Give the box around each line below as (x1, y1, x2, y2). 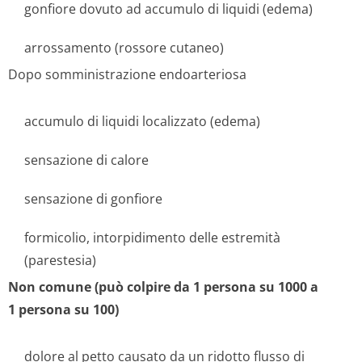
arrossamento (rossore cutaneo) (24, 39, 224, 57)
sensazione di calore (24, 151, 149, 169)
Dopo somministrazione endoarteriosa (8, 65, 246, 83)
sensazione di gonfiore (24, 190, 162, 208)
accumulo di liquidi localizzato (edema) (24, 112, 260, 130)
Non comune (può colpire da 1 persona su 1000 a (8, 278, 318, 296)
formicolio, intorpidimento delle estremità (24, 229, 280, 246)
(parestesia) (24, 251, 96, 269)
